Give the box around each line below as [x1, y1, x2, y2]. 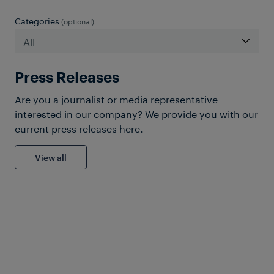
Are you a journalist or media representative [15, 91, 218, 106]
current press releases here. [15, 120, 143, 135]
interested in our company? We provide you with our [15, 105, 258, 120]
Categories [15, 13, 59, 27]
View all [35, 152, 67, 163]
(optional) [59, 15, 94, 26]
